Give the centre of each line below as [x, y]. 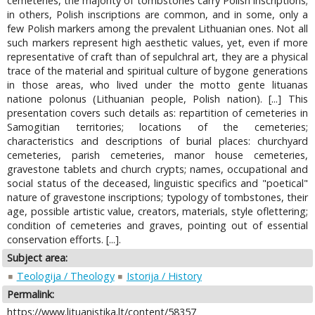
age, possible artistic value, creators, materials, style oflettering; [157, 212]
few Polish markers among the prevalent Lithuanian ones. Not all [157, 29]
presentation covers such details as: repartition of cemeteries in [157, 113]
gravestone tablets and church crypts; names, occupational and [157, 169]
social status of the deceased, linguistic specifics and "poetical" [157, 184]
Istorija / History [164, 276]
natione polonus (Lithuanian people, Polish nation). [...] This [157, 99]
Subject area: [38, 258]
